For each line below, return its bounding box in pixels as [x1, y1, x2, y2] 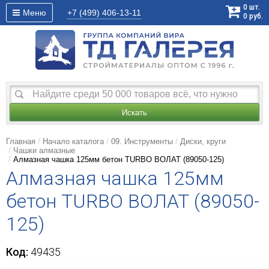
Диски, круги [180, 137, 226, 147]
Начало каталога [43, 137, 104, 147]
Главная [6, 137, 35, 147]
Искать [122, 108, 147, 118]
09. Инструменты [111, 137, 173, 147]
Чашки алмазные [13, 146, 75, 156]
